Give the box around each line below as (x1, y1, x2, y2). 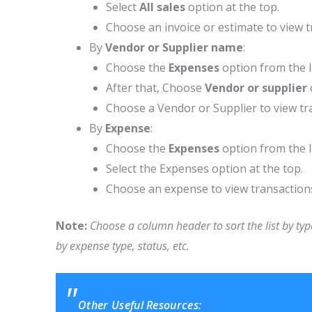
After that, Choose (106, 80, 205, 95)
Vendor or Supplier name (105, 40, 243, 55)
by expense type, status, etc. (56, 238, 189, 253)
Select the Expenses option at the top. (106, 161, 303, 176)
